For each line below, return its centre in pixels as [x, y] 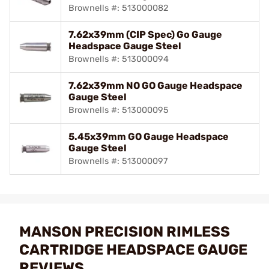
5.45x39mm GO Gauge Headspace [149, 136]
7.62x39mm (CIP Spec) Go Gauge [145, 34]
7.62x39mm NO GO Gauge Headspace [156, 85]
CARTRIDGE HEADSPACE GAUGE [133, 249]
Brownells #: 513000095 [119, 110]
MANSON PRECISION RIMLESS [125, 231]
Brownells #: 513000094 [119, 59]
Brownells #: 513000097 [118, 161]
